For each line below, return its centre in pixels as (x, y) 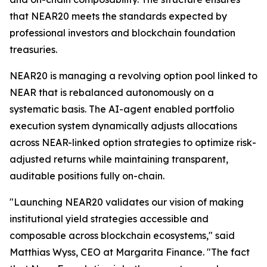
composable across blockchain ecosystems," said (122, 235)
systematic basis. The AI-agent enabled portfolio (122, 109)
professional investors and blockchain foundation (122, 33)
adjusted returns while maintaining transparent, (119, 159)
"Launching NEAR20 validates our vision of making (127, 202)
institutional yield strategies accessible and (109, 219)
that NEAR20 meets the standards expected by (118, 16)
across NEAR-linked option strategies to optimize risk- (133, 142)
